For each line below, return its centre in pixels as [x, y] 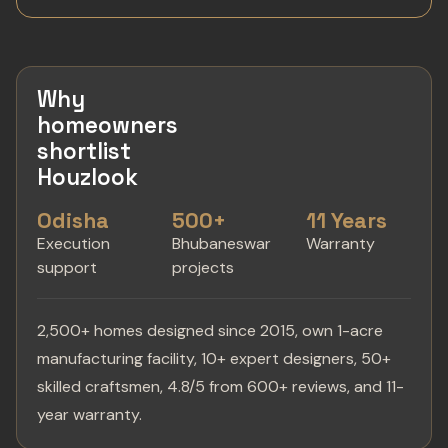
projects [202, 267]
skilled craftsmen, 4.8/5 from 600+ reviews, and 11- [220, 386]
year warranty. [89, 414]
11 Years [347, 220]
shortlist [84, 151]
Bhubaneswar [221, 243]
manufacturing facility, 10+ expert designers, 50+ [214, 358]
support [67, 267]
